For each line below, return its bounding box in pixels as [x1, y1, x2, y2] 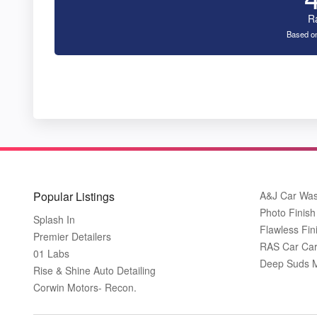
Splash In [33, 212, 75, 226]
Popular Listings [33, 188, 115, 204]
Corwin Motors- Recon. [33, 279, 137, 294]
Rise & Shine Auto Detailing [33, 263, 156, 277]
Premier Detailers [33, 229, 111, 243]
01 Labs [33, 246, 69, 260]
